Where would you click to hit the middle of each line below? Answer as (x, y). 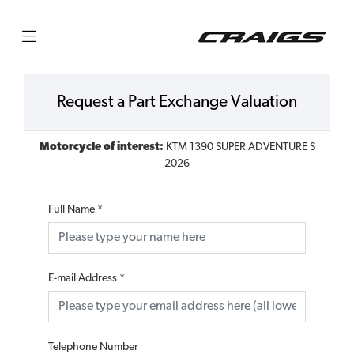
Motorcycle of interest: (102, 147)
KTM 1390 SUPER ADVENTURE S (240, 147)
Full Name (72, 210)
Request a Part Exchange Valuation (177, 102)
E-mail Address (83, 279)
